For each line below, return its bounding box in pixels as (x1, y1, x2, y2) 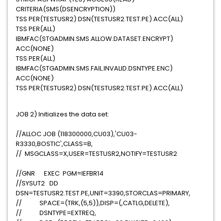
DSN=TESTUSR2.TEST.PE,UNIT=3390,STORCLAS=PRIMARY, (16, 188, 193, 198)
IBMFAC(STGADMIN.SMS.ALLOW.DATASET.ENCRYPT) (16, 34, 173, 43)
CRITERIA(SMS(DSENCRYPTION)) (16, 4, 115, 14)
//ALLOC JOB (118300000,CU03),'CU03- (16, 129, 137, 139)
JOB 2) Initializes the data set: (16, 110, 109, 119)
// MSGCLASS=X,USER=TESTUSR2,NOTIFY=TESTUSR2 (16, 149, 204, 158)
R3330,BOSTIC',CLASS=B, (16, 139, 102, 148)
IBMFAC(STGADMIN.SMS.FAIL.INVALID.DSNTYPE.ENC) (16, 64, 173, 73)
